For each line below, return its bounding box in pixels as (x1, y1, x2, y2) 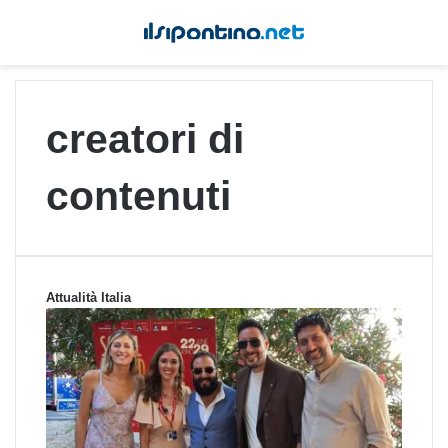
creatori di (46, 116, 244, 163)
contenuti (46, 173, 231, 220)
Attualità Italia (46, 290, 131, 306)
